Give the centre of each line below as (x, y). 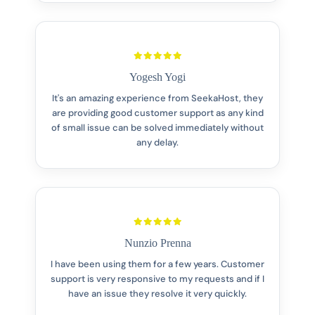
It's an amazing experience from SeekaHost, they (157, 98)
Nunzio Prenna (157, 243)
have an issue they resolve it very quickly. (157, 293)
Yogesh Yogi (157, 77)
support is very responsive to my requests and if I (157, 278)
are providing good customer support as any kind (157, 112)
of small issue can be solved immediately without (157, 127)
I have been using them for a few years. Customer (157, 264)
